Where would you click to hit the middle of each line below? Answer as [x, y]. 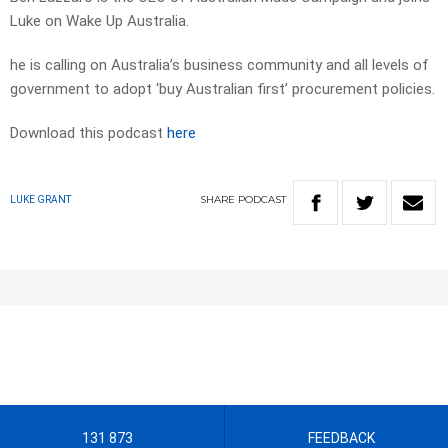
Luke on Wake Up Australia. [99, 21]
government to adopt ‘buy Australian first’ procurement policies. [222, 89]
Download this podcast [88, 133]
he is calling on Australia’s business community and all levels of [219, 65]
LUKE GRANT [40, 200]
